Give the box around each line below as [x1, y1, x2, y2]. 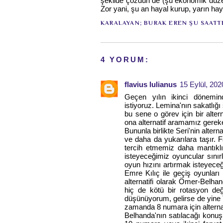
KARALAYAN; [101, 19, 144, 26]
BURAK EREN [144, 19, 188, 26]
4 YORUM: [101, 55, 149, 64]
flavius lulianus [124, 80, 177, 89]
